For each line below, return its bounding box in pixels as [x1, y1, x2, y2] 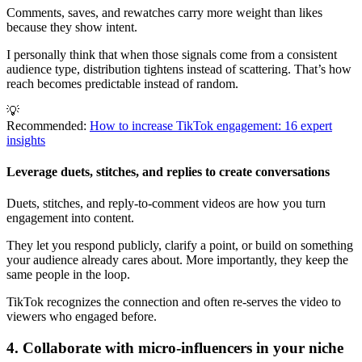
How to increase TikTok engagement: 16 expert [90, 118, 332, 133]
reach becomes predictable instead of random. [6, 76, 238, 90]
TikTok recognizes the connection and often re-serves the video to [6, 295, 341, 309]
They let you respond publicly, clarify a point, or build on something [6, 238, 353, 253]
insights [6, 133, 45, 147]
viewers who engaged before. [6, 309, 157, 324]
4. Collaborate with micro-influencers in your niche [6, 339, 343, 356]
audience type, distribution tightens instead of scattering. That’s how [6, 61, 351, 76]
